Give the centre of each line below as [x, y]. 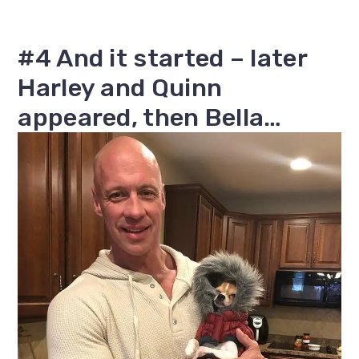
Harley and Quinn [120, 88]
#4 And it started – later [162, 58]
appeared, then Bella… [150, 118]
